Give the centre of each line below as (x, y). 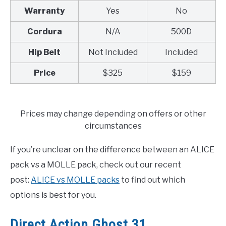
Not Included (113, 52)
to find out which (152, 180)
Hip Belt (44, 52)
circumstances (113, 126)
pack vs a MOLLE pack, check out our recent (96, 164)
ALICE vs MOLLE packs (75, 180)
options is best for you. (53, 195)
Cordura (44, 31)
